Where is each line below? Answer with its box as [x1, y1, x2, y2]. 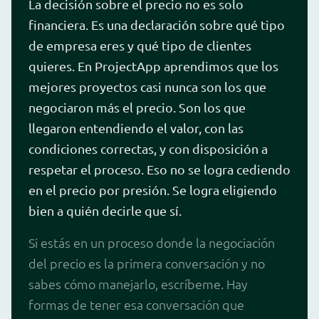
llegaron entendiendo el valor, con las [28, 120, 244, 135]
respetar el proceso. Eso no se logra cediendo [28, 161, 291, 177]
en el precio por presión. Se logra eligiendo [28, 182, 277, 197]
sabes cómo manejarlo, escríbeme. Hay [28, 275, 248, 292]
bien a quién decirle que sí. [28, 202, 182, 218]
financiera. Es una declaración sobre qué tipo [28, 16, 285, 32]
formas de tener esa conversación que [28, 296, 244, 313]
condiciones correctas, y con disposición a [28, 140, 268, 156]
